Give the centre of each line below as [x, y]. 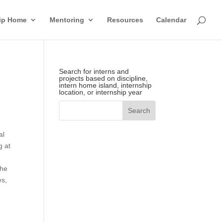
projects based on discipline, [104, 78]
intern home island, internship [106, 85]
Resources [125, 20]
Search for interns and [94, 71]
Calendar [171, 20]
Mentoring [67, 20]
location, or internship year [101, 92]
